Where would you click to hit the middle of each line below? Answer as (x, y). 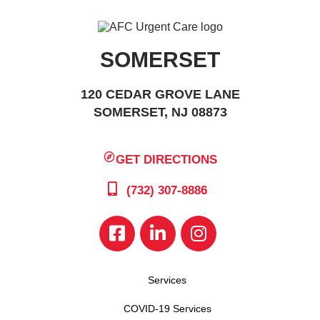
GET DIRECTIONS (167, 159)
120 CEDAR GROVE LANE (160, 95)
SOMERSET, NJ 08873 (160, 112)
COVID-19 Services (167, 308)
